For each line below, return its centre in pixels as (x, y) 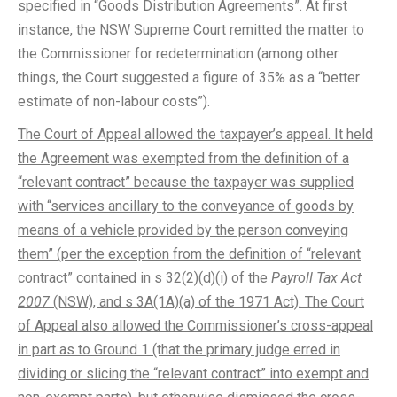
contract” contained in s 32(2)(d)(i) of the (144, 278)
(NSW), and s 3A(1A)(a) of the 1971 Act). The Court (207, 302)
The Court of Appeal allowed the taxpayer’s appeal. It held (195, 134)
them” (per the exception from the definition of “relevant (189, 254)
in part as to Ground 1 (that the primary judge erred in (179, 350)
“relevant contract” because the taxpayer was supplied (186, 182)
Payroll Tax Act (316, 278)
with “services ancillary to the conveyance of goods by (186, 206)
